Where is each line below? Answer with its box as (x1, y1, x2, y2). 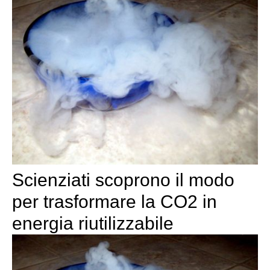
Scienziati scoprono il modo (12, 170, 234, 190)
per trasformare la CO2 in (12, 192, 217, 212)
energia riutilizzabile (12, 213, 174, 234)
